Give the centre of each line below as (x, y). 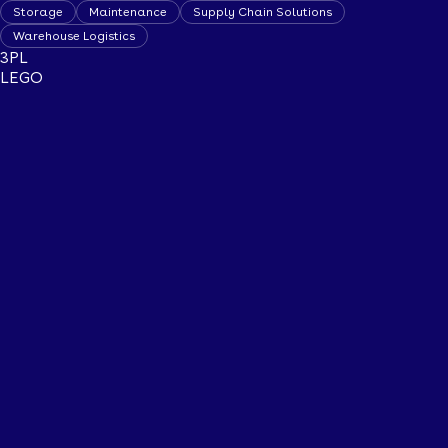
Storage (38, 11)
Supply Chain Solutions (262, 11)
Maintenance (128, 11)
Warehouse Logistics (74, 35)
